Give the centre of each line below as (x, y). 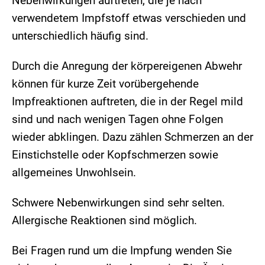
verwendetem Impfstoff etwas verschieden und (129, 18)
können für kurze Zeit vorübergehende (105, 83)
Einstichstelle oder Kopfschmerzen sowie (115, 154)
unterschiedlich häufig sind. (83, 35)
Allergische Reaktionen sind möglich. (106, 220)
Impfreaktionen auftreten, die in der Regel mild (127, 101)
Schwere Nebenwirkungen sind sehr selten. (118, 202)
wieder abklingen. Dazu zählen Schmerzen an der (132, 137)
